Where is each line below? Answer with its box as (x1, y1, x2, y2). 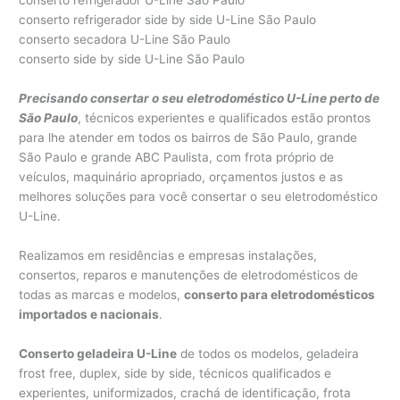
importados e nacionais (19, 306, 160, 321)
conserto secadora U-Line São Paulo (19, 32, 231, 47)
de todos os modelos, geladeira (177, 346, 360, 361)
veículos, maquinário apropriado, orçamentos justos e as (19, 169, 344, 184)
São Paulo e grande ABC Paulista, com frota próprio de (19, 149, 335, 164)
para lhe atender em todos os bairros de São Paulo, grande (19, 129, 358, 145)
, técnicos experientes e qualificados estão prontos (78, 110, 371, 125)
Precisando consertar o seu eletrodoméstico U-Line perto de (19, 90, 380, 105)
